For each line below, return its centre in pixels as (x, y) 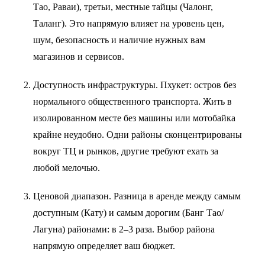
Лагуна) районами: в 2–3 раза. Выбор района (124, 230)
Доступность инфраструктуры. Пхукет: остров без (135, 85)
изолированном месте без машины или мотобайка (134, 118)
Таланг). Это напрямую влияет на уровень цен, (129, 24)
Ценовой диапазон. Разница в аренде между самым (137, 196)
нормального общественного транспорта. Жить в (132, 102)
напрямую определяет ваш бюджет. (104, 246)
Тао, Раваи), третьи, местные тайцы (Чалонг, (123, 7)
